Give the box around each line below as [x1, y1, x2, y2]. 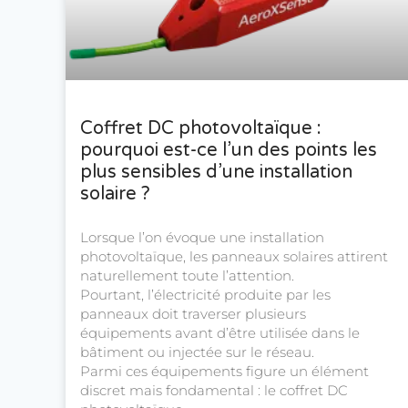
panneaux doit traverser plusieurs [80, 305, 306, 323]
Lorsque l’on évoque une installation [80, 229, 324, 247]
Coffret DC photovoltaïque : [80, 117, 321, 140]
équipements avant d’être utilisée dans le [80, 324, 360, 342]
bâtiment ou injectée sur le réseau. [80, 343, 314, 362]
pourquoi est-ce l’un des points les [80, 139, 377, 162]
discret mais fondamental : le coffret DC [80, 382, 348, 400]
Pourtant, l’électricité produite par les [80, 286, 331, 304]
